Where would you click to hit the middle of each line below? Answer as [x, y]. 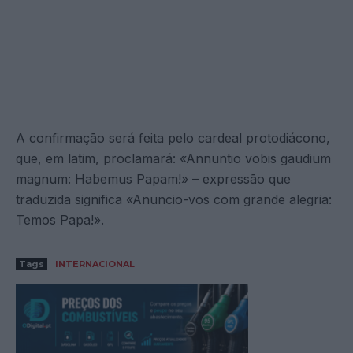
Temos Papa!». [60, 219]
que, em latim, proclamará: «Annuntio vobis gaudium [173, 158]
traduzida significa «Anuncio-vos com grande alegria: [174, 199]
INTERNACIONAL [95, 264]
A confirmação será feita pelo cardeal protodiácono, [173, 137]
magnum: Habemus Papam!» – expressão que [153, 178]
